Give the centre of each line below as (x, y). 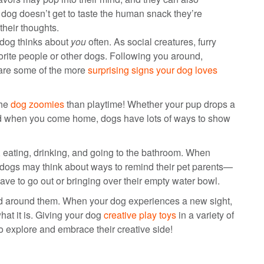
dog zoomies (37, 104)
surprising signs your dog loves (153, 70)
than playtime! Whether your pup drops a (150, 104)
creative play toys (140, 214)
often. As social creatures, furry (151, 41)
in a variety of (205, 214)
